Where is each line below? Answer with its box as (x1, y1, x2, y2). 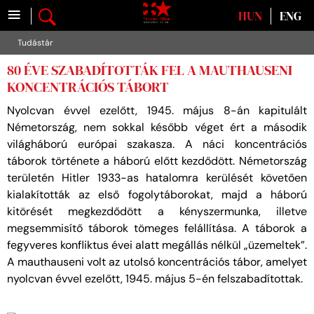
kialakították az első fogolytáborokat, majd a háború (7, 187, 307, 203)
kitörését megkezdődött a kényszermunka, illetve (7, 204, 307, 219)
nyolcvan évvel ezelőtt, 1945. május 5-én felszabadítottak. (7, 271, 303, 287)
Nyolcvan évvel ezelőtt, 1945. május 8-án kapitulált (7, 103, 307, 118)
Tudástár (18, 37, 53, 49)
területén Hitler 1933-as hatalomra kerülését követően (7, 170, 307, 186)
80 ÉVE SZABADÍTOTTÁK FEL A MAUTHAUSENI (7, 60, 292, 81)
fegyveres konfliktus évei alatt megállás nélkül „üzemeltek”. (7, 238, 307, 253)
